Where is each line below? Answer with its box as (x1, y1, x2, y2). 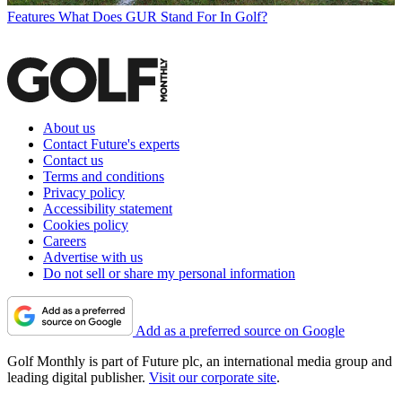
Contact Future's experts (43, 135, 179, 152)
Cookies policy (43, 216, 128, 232)
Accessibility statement (43, 200, 172, 216)
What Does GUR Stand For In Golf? (58, 8, 267, 24)
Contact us (43, 152, 103, 168)
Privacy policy (43, 184, 125, 200)
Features (7, 8, 55, 24)
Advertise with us (43, 249, 143, 265)
